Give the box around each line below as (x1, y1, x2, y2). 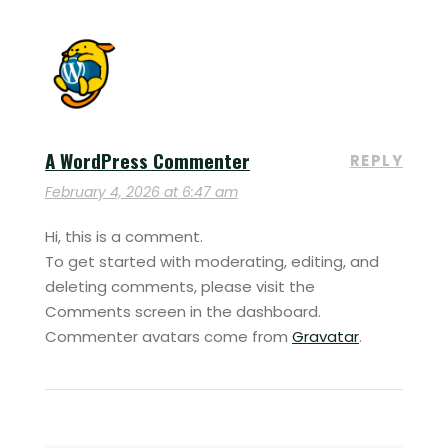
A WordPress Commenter (45, 145, 250, 174)
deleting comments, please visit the (45, 275, 315, 297)
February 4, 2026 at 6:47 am (45, 181, 238, 202)
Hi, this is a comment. (45, 225, 203, 247)
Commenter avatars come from (45, 325, 292, 347)
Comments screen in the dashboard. (45, 300, 321, 322)
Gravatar (292, 325, 359, 347)
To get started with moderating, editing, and (45, 250, 379, 272)
